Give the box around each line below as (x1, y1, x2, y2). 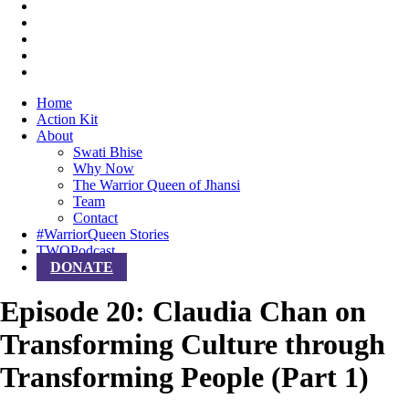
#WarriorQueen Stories (37, 226, 169, 242)
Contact (73, 210, 118, 225)
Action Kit (37, 111, 98, 127)
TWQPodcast (37, 243, 115, 258)
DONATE (50, 259, 113, 275)
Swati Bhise (73, 144, 142, 160)
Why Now (73, 161, 134, 176)
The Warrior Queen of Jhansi (73, 177, 240, 193)
